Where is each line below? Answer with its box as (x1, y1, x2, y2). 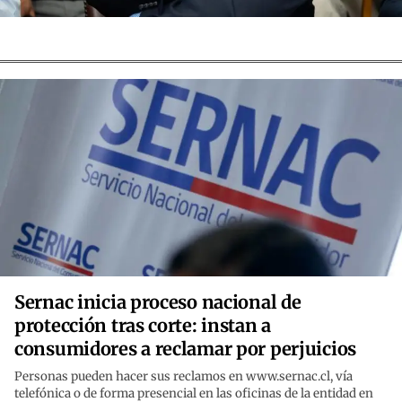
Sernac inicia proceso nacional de (14, 291, 301, 314)
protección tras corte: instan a (14, 314, 272, 337)
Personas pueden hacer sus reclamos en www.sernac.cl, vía (14, 369, 353, 385)
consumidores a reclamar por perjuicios (14, 337, 356, 361)
